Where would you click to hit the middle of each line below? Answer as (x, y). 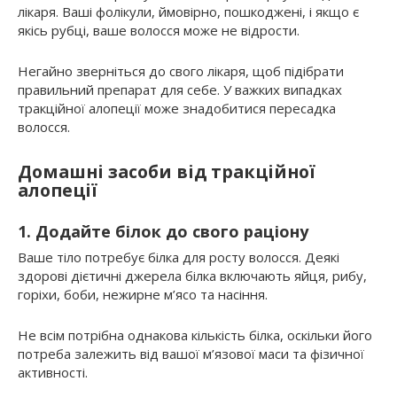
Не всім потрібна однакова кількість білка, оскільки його (195, 335)
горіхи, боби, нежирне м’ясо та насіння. (143, 295)
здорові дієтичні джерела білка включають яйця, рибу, (192, 276)
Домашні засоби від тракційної (167, 172)
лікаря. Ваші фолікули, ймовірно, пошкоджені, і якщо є (188, 12)
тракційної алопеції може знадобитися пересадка (177, 109)
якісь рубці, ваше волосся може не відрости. (159, 31)
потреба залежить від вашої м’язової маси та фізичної (191, 354)
